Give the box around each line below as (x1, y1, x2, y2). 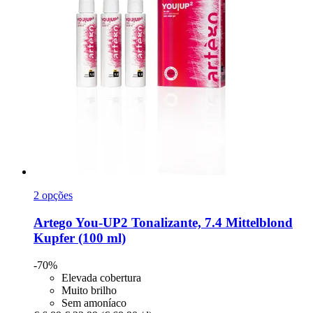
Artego (34, 215, 73, 230)
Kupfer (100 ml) (34, 231, 126, 245)
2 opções (34, 189, 73, 202)
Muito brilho (61, 284, 117, 296)
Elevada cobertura (61, 271, 141, 284)
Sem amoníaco (61, 296, 126, 309)
